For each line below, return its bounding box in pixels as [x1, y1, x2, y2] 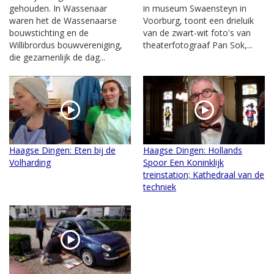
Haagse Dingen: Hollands [143, 144, 242, 156]
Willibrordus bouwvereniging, [9, 39, 122, 51]
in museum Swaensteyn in [143, 2, 246, 14]
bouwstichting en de [9, 26, 89, 39]
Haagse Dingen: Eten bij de [9, 144, 116, 156]
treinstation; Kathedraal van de [143, 168, 264, 180]
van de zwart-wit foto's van [143, 26, 251, 39]
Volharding [9, 156, 51, 168]
